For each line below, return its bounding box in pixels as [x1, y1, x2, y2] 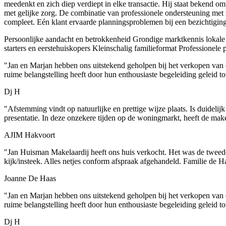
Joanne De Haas [4, 174, 56, 183]
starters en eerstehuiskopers [4, 43, 90, 52]
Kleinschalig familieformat [90, 43, 177, 52]
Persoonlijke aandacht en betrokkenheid [4, 34, 131, 43]
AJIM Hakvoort [4, 130, 55, 139]
